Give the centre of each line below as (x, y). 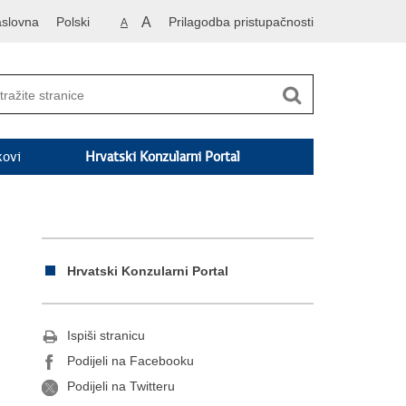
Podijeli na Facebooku (130, 361)
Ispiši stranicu (106, 336)
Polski (73, 22)
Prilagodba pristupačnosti (241, 22)
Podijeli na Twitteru (121, 387)
